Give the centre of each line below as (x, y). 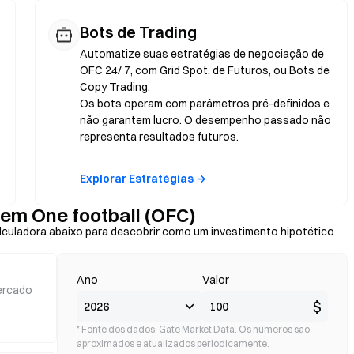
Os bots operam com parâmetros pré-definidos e (205, 104)
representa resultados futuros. (159, 137)
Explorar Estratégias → (143, 179)
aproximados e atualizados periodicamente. (173, 343)
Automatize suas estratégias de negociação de (202, 54)
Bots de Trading (138, 32)
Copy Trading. (115, 87)
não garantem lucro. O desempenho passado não (205, 120)
